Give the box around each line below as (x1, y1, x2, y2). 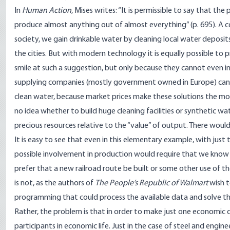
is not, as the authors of (14, 179, 95, 187)
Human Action (22, 7, 71, 15)
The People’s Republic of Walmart (95, 179, 208, 187)
